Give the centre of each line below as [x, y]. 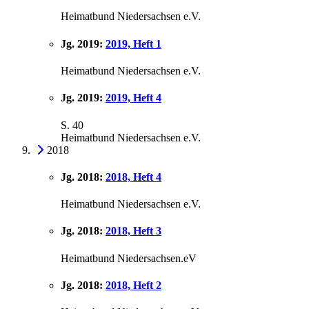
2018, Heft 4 [133, 177]
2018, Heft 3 [133, 231]
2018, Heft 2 [133, 285]
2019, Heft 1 [133, 43]
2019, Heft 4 [133, 98]
